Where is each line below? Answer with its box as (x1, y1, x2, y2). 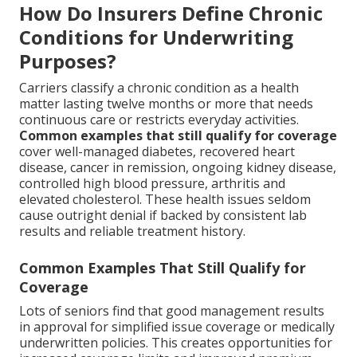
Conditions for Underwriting (19, 23, 293, 50)
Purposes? (19, 47, 116, 74)
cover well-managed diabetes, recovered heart (19, 142, 295, 160)
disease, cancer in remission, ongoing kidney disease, (19, 158, 336, 176)
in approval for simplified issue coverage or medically (19, 317, 335, 335)
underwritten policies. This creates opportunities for (19, 333, 332, 351)
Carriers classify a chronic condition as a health (19, 78, 299, 96)
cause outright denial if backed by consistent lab (19, 206, 307, 224)
